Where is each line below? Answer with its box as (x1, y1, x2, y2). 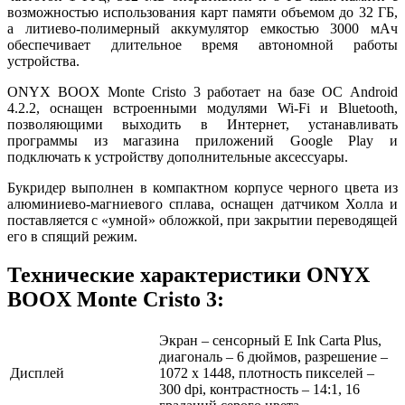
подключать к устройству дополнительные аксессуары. (7, 148, 348, 165)
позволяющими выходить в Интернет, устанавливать (7, 116, 398, 132)
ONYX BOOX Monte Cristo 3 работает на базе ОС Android (7, 83, 398, 99)
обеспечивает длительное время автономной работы (7, 36, 398, 52)
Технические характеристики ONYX (7, 262, 370, 287)
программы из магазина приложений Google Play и (7, 132, 398, 148)
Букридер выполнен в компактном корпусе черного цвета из (7, 179, 398, 195)
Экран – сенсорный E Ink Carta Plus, (159, 332, 381, 348)
